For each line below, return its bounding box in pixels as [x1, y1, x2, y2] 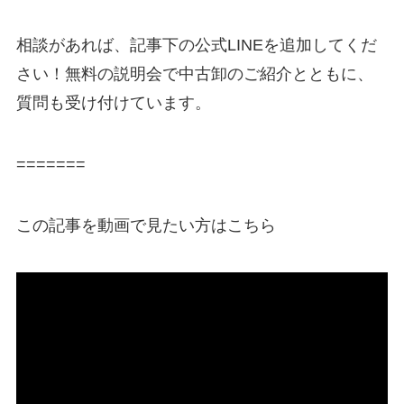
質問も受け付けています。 [15, 94, 211, 113]
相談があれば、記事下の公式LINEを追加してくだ [15, 36, 377, 55]
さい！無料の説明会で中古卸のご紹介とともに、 [15, 65, 373, 84]
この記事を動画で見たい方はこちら [15, 216, 276, 234]
